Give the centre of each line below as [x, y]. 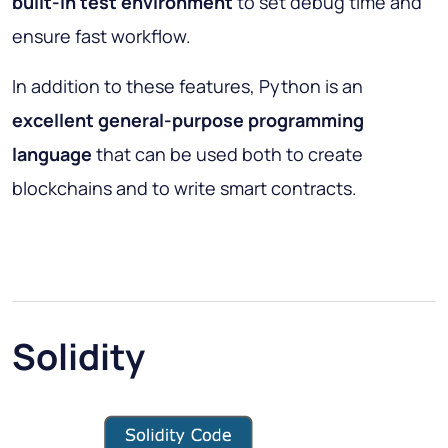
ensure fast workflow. [101, 36]
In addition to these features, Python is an [187, 86]
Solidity [78, 357]
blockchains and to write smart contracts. [184, 188]
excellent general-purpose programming [188, 120]
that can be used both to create [227, 154]
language [52, 154]
